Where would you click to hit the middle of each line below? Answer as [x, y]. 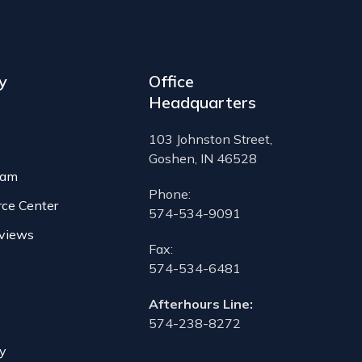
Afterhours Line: [201, 304]
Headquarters [202, 103]
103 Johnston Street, [210, 139]
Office [171, 82]
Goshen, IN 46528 [203, 159]
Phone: [170, 194]
